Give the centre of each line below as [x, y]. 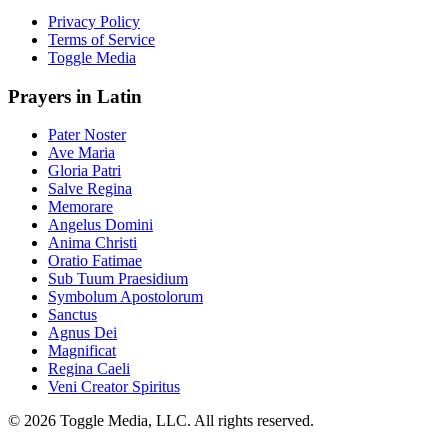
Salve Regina [90, 189]
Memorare [80, 207]
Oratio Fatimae [95, 261]
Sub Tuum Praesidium [118, 279]
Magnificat [82, 351]
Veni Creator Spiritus [114, 387]
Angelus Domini [100, 225]
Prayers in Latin [75, 96]
